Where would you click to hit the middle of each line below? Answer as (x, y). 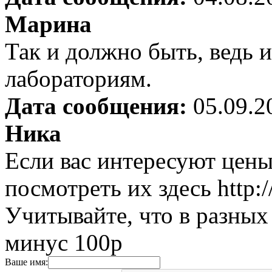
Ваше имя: (26, 262)
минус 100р (64, 243)
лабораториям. (78, 79)
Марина (48, 24)
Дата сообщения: (96, 106)
